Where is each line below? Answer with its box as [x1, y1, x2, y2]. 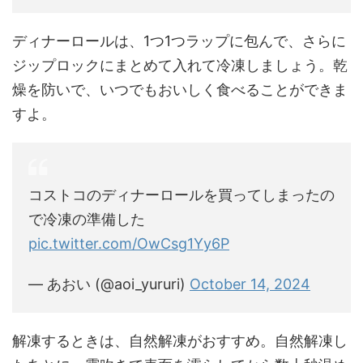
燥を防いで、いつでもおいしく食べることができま [12, 80, 348, 98]
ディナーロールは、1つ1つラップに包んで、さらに [12, 32, 346, 49]
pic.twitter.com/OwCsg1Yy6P [28, 234, 229, 252]
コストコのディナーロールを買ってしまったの [28, 186, 335, 203]
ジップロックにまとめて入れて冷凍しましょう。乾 [12, 56, 348, 74]
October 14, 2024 [190, 275, 310, 293]
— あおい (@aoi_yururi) [28, 275, 190, 293]
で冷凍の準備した [28, 210, 145, 228]
